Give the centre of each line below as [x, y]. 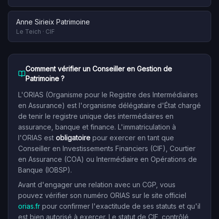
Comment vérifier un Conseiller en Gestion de [99, 69]
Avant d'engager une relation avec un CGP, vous [97, 185]
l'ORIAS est [37, 138]
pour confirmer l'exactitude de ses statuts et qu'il [121, 206]
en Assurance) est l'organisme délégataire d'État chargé [109, 105]
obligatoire [73, 138]
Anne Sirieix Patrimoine [53, 22]
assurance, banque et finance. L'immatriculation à [97, 127]
